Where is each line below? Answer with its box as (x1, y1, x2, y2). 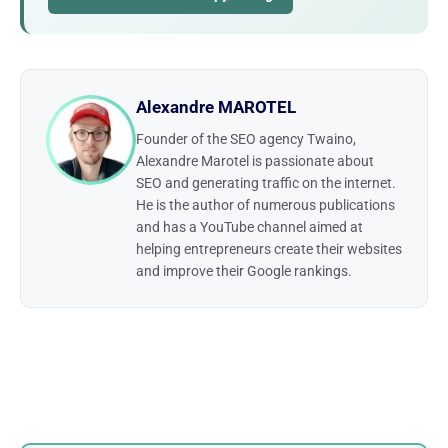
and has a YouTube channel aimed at (136, 218, 363, 235)
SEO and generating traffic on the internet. (136, 174, 396, 191)
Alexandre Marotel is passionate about (136, 152, 374, 169)
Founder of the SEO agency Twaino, (136, 130, 356, 147)
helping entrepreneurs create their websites (136, 240, 402, 257)
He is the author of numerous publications (136, 196, 395, 213)
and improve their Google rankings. (136, 262, 352, 279)
